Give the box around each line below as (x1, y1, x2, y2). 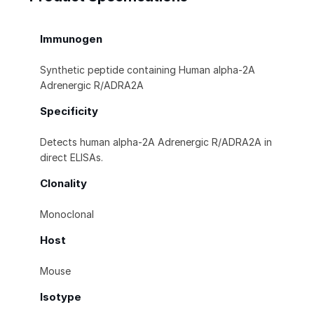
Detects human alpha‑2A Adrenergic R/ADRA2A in (40, 136, 272, 149)
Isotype (40, 290, 81, 304)
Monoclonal (40, 208, 94, 221)
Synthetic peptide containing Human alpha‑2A (40, 64, 255, 76)
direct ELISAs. (40, 151, 103, 164)
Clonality (40, 177, 87, 191)
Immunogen (40, 32, 102, 46)
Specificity (40, 104, 98, 118)
